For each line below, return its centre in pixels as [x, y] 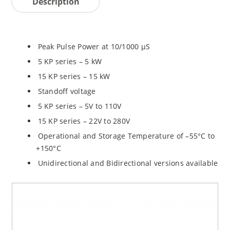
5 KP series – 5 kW [70, 61]
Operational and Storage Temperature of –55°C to [126, 136]
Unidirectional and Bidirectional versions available [128, 163]
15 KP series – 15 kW [74, 76]
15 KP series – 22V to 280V [84, 121]
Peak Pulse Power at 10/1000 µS [94, 46]
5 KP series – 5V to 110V [80, 106]
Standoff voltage [67, 91]
